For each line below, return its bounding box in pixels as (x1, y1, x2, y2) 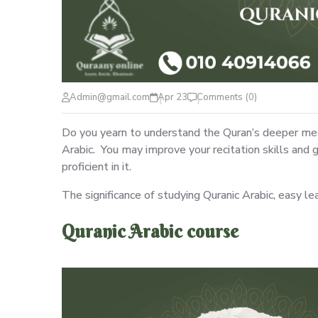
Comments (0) (197, 91, 257, 104)
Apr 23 (158, 91, 187, 104)
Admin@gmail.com (70, 91, 150, 104)
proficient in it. (62, 159, 131, 175)
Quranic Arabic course (62, 221, 238, 243)
